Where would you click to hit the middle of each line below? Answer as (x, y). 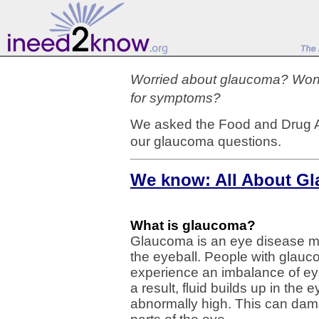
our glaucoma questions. (206, 141)
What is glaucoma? (193, 225)
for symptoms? (176, 98)
